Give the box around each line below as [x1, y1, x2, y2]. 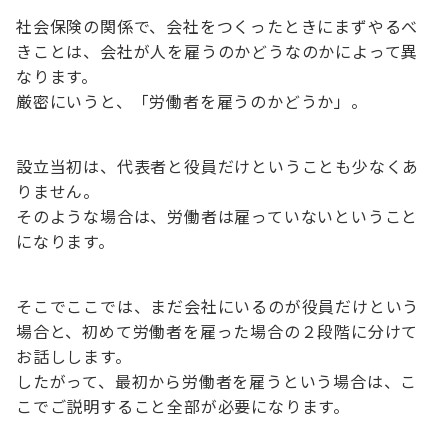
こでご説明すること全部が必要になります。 [16, 394, 350, 419]
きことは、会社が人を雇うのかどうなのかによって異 [16, 39, 419, 64]
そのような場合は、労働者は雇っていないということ [16, 204, 419, 229]
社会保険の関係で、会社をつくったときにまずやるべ [16, 14, 419, 39]
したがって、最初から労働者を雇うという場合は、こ [16, 369, 418, 394]
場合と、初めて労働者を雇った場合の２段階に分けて [16, 319, 419, 344]
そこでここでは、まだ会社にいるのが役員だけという [16, 294, 420, 319]
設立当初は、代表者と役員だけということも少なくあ [16, 154, 420, 179]
